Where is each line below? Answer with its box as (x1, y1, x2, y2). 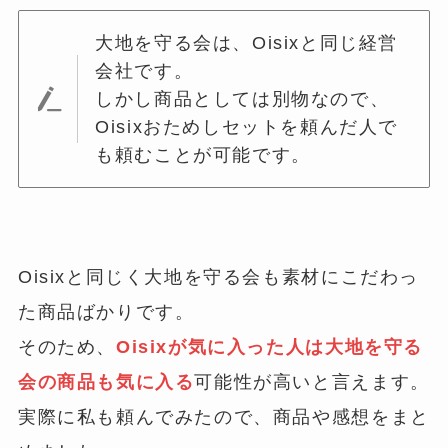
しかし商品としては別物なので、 (95, 89, 390, 110)
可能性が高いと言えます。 (194, 371, 430, 392)
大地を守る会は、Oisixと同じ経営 (95, 33, 399, 54)
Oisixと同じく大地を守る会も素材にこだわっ (17, 266, 420, 287)
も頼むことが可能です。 (95, 145, 311, 166)
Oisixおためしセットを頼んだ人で (95, 117, 399, 138)
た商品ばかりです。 (17, 301, 195, 322)
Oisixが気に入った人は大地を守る (115, 336, 424, 357)
